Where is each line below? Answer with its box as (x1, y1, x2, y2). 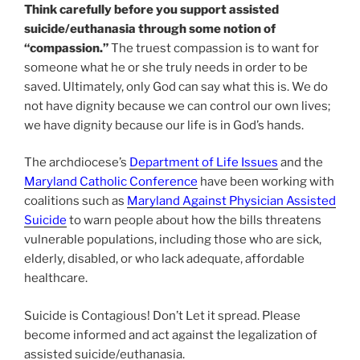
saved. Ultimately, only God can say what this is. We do (24, 79, 328, 94)
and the (278, 155, 323, 170)
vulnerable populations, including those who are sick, (24, 232, 321, 247)
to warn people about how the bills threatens (67, 213, 321, 228)
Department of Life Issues (129, 155, 278, 170)
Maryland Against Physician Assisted (127, 194, 336, 209)
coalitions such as (24, 194, 127, 209)
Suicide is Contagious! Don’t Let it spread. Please (24, 308, 301, 323)
